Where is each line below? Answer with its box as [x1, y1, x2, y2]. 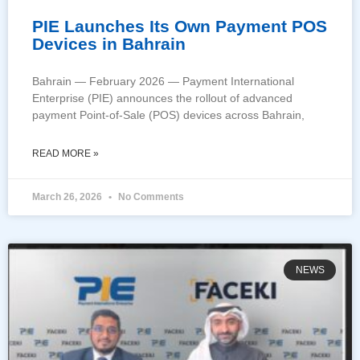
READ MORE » [32, 147, 99, 159]
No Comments [116, 190, 184, 202]
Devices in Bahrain [32, 34, 186, 53]
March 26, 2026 [32, 190, 104, 202]
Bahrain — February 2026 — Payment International [32, 74, 294, 88]
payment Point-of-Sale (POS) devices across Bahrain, [32, 108, 305, 121]
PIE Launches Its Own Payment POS [32, 16, 327, 35]
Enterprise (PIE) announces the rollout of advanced [32, 91, 292, 104]
